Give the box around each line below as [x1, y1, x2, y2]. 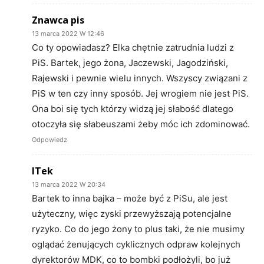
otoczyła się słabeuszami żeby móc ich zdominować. [32, 118, 250, 130]
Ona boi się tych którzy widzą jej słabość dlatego [32, 103, 233, 114]
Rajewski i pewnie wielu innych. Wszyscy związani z [32, 72, 247, 84]
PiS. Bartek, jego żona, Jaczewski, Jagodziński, [32, 57, 228, 68]
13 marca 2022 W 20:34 [32, 180, 105, 189]
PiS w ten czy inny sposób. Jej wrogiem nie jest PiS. [32, 87, 249, 99]
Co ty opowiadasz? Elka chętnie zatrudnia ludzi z [32, 41, 234, 53]
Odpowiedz [32, 135, 67, 144]
